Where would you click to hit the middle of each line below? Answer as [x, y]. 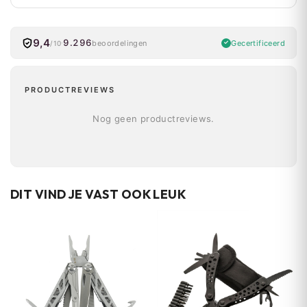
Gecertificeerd [258, 43]
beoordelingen [120, 43]
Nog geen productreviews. [153, 119]
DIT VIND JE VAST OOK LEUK [99, 194]
